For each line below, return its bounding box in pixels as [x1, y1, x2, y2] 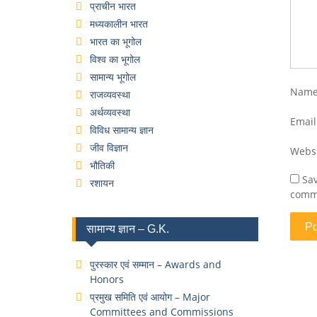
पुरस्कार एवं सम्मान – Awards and [90, 257, 221, 271]
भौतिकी [90, 158, 115, 172]
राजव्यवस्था [90, 87, 130, 101]
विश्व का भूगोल [90, 52, 140, 66]
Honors [90, 272, 124, 286]
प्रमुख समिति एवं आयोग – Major [90, 289, 210, 304]
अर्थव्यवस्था [90, 105, 130, 119]
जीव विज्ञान [90, 140, 128, 154]
